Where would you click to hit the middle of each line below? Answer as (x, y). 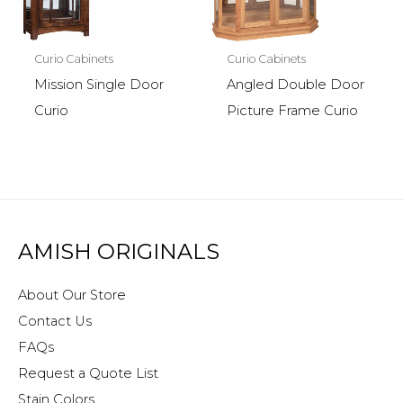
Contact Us (55, 321)
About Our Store (72, 295)
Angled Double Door (295, 84)
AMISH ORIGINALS (119, 252)
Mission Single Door (99, 84)
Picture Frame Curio (292, 110)
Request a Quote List (88, 373)
